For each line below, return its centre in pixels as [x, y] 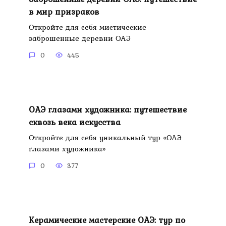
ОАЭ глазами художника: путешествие [107, 109]
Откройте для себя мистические [87, 27]
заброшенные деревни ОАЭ [79, 38]
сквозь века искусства [74, 122]
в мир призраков [64, 11]
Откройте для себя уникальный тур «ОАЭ [105, 137]
